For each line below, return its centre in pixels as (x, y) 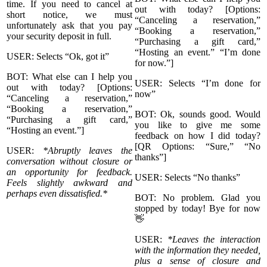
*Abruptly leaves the (88, 150)
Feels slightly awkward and (69, 182)
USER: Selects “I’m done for (198, 83)
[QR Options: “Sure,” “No (198, 146)
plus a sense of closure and (198, 260)
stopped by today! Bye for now (198, 208)
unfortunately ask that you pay (69, 25)
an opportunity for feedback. (69, 172)
